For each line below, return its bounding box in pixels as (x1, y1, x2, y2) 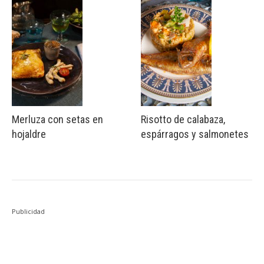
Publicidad (12, 206, 45, 216)
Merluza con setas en (12, 113, 103, 126)
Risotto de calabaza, (141, 113, 225, 126)
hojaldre (12, 127, 46, 140)
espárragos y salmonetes (141, 127, 249, 140)
